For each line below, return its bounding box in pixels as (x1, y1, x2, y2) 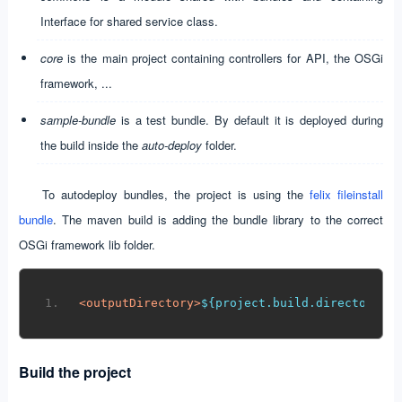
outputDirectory (86, 296, 195, 310)
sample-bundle (39, 110, 116, 128)
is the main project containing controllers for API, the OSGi (62, 48, 384, 66)
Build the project (18, 361, 131, 382)
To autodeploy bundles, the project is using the (41, 185, 310, 203)
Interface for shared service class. (39, 12, 218, 30)
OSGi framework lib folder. (18, 235, 155, 253)
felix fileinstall (310, 185, 384, 203)
